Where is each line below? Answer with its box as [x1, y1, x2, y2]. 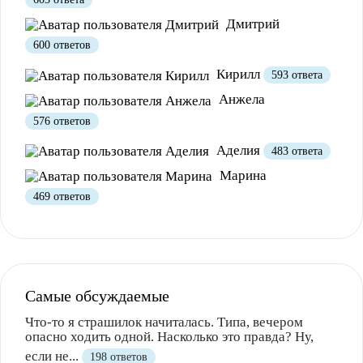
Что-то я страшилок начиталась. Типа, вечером [25, 314, 303, 330]
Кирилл [213, 66, 263, 83]
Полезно [49, 14, 89, 27]
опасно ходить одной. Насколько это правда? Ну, [25, 328, 314, 344]
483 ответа [271, 144, 322, 157]
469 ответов [33, 190, 91, 203]
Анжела [216, 92, 265, 108]
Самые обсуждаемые [25, 286, 169, 305]
